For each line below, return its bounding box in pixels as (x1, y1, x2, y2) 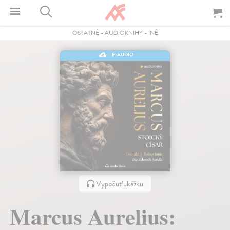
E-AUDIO (111, 51, 133, 59)
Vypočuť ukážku (94, 178, 143, 189)
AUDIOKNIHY (104, 28, 143, 37)
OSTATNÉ (72, 28, 99, 37)
